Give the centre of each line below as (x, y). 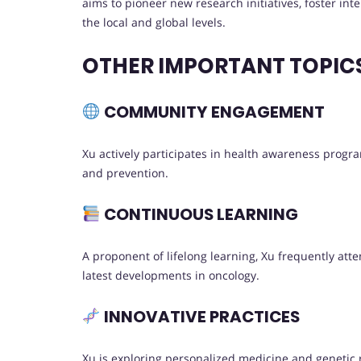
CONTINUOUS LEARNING (199, 215)
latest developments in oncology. (171, 275)
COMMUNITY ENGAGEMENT (212, 112)
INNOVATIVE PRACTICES (200, 317)
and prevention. (125, 172)
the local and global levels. (154, 23)
